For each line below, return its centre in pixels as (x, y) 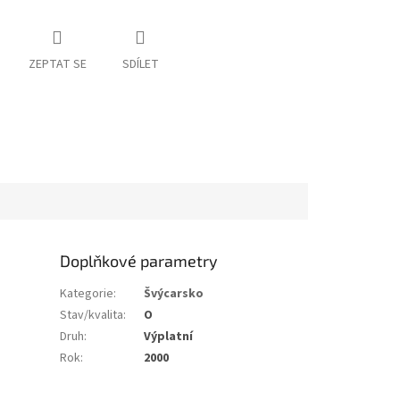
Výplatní (169, 336)
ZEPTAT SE (57, 65)
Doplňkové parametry (139, 260)
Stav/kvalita (92, 315)
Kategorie (87, 293)
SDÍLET (140, 65)
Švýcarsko (174, 293)
